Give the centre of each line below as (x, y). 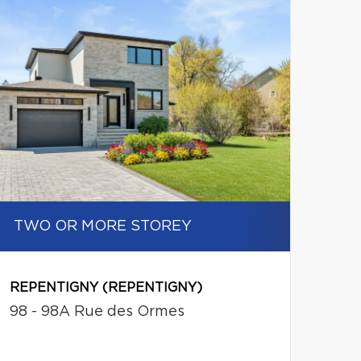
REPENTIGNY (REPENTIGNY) (106, 288)
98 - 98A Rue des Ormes (97, 312)
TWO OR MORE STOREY (102, 226)
